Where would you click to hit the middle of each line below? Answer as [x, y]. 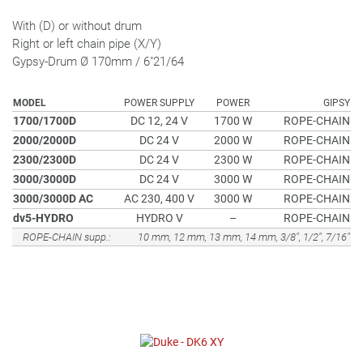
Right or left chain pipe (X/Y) [87, 44]
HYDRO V [159, 218]
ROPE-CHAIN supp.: [67, 237]
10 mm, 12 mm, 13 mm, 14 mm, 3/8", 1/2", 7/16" [244, 237]
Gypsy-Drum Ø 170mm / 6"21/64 [98, 62]
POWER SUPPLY [159, 103]
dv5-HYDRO [43, 218]
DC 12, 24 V [159, 121]
